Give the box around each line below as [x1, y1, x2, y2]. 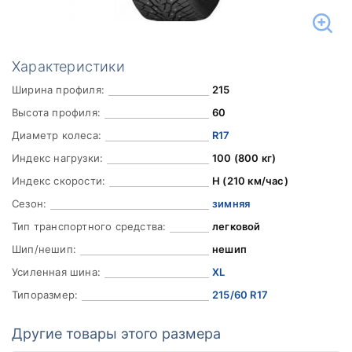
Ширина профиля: [12, 83, 104, 96]
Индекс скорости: [12, 174, 106, 187]
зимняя [211, 197, 251, 210]
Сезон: [12, 197, 47, 210]
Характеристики [12, 58, 125, 75]
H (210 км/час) [211, 174, 288, 187]
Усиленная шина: [12, 266, 101, 278]
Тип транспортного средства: [12, 220, 167, 233]
